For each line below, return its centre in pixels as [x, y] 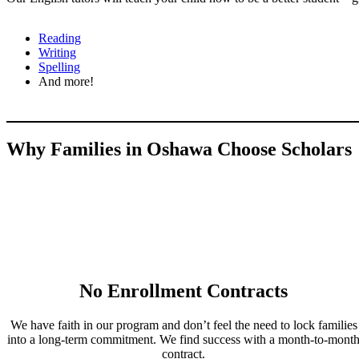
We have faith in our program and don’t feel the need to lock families [184, 325]
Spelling [59, 67]
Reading [60, 38]
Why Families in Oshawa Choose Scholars [179, 149]
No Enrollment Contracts [184, 290]
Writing [57, 53]
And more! [66, 82]
